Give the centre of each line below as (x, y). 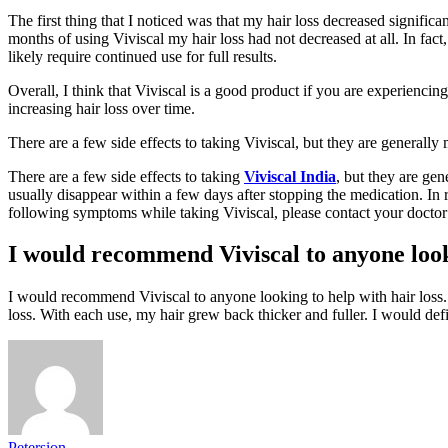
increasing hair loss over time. (101, 108)
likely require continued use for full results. (142, 56)
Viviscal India (290, 176)
